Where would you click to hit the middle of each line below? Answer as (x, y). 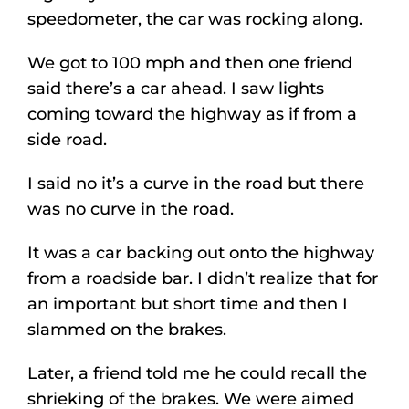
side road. (67, 139)
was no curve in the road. (131, 209)
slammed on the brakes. (127, 329)
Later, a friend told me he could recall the (197, 373)
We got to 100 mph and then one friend (190, 63)
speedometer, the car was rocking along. (195, 19)
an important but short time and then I (188, 304)
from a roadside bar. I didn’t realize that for (203, 278)
